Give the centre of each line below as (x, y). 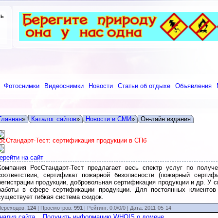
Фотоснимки (22, 86)
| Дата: (136, 208)
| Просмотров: (55, 208)
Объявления (193, 86)
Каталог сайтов (54, 119)
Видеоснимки (64, 86)
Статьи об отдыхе (144, 86)
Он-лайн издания (165, 119)
